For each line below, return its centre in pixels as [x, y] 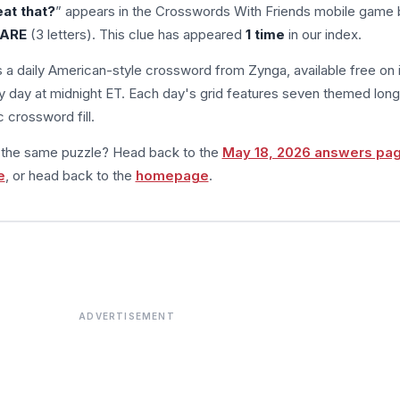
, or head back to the [70, 175]
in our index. [323, 34]
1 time [265, 34]
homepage [172, 175]
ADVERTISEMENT [127, 316]
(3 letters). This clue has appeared [136, 34]
